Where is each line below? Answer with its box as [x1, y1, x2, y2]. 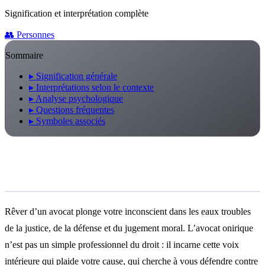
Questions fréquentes [34, 104, 114, 115]
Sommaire [5, 50, 43, 60]
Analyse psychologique [34, 93, 123, 104]
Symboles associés [34, 115, 105, 126]
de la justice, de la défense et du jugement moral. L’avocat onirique [5, 222, 253, 233]
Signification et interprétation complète [5, 8, 148, 18]
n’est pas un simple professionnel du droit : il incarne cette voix [5, 239, 239, 250]
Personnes [14, 29, 54, 40]
